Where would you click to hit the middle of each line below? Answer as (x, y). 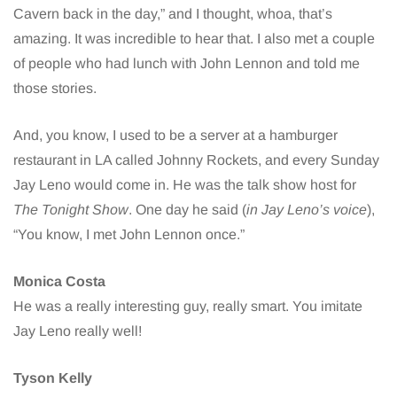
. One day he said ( (187, 210)
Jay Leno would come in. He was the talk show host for (185, 185)
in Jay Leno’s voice (307, 210)
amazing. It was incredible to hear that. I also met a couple (194, 39)
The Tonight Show (71, 210)
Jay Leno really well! (78, 331)
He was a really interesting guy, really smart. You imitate (188, 307)
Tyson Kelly (53, 378)
